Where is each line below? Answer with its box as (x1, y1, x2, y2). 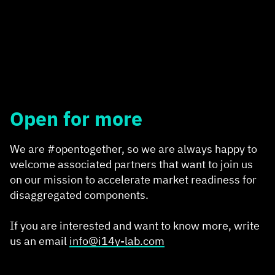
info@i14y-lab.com (69, 234, 165, 249)
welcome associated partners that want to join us (10, 157, 253, 172)
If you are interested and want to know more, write (10, 219, 260, 233)
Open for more (10, 106, 142, 132)
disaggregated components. (10, 188, 149, 203)
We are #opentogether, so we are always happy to (10, 142, 257, 157)
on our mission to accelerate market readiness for (10, 172, 257, 187)
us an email (10, 234, 69, 249)
